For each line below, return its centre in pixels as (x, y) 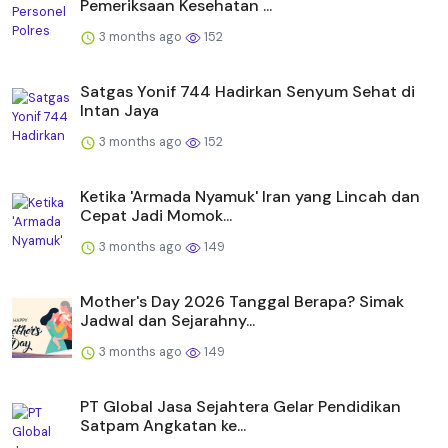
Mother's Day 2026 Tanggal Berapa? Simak (242, 301)
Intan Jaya (119, 110)
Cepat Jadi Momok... (156, 215)
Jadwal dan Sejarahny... (167, 320)
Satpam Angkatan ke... (163, 425)
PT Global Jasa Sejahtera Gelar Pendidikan (240, 406)
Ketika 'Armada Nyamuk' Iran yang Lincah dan (250, 196)
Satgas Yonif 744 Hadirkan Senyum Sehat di (247, 91)
